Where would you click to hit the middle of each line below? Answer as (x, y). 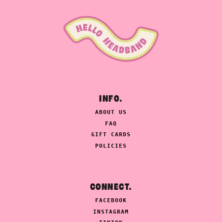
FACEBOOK (111, 201)
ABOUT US (111, 112)
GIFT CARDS (111, 135)
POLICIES (111, 146)
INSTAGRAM (111, 212)
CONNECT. (111, 187)
